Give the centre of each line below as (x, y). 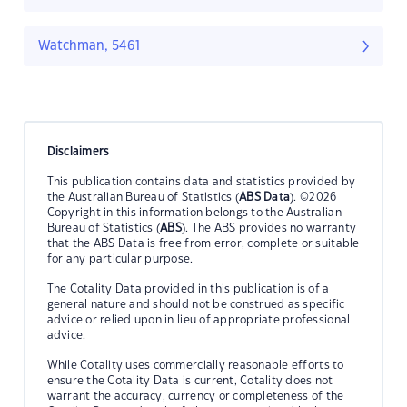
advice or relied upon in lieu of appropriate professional (199, 319)
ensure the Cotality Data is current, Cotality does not (190, 380)
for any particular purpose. (120, 258)
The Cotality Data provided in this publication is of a (188, 288)
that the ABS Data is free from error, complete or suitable (203, 243)
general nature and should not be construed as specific (196, 304)
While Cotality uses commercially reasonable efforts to (195, 365)
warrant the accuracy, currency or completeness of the (195, 396)
